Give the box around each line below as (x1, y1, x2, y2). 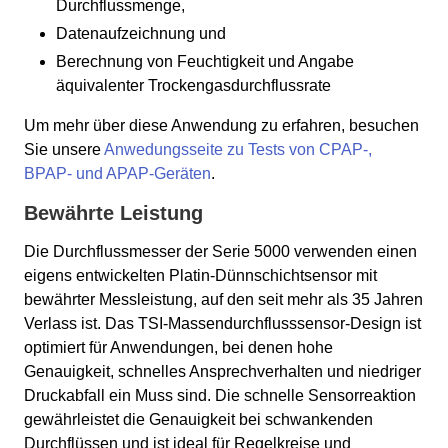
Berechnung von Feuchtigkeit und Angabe (56, 53, 354, 71)
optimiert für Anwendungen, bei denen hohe (24, 339, 333, 357)
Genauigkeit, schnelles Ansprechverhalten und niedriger (24, 363, 421, 381)
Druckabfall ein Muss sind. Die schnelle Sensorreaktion (24, 387, 416, 405)
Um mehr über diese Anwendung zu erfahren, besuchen (24, 117, 419, 135)
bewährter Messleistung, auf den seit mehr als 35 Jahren (24, 291, 423, 309)
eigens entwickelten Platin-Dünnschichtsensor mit (24, 267, 377, 285)
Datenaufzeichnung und (56, 25, 226, 43)
